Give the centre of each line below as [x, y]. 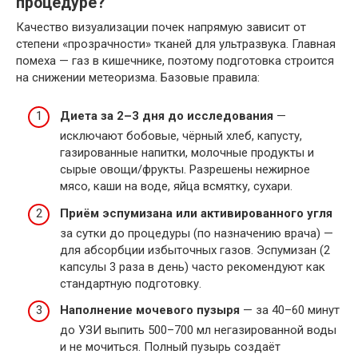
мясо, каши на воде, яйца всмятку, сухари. [176, 186]
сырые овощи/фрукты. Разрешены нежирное [185, 169]
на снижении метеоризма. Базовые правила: [138, 77]
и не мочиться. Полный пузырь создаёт [170, 347]
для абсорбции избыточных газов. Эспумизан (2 [195, 250]
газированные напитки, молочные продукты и [187, 153]
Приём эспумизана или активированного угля [196, 213]
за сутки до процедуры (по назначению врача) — [197, 233]
